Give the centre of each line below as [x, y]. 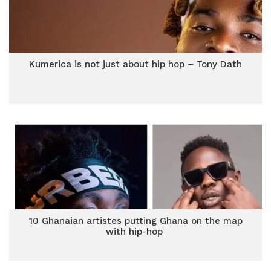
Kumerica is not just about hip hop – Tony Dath [135, 64]
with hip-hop [135, 232]
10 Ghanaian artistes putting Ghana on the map [135, 221]
